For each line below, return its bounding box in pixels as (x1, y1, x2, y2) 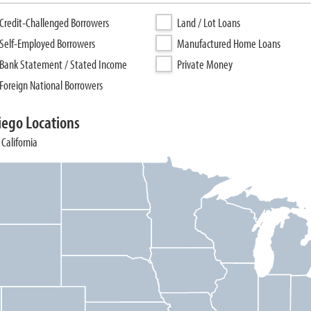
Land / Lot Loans (177, 15, 240, 31)
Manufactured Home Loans (177, 35, 280, 51)
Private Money (177, 56, 233, 72)
